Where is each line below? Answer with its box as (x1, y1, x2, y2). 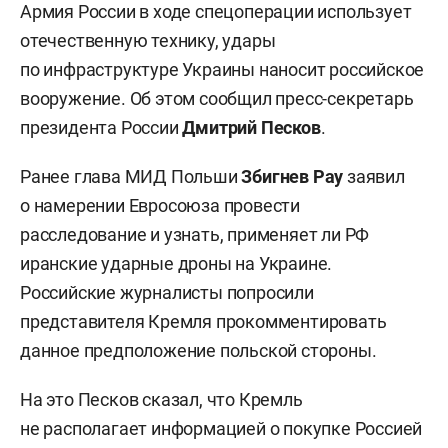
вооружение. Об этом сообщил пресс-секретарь (20, 88, 414, 109)
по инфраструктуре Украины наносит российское (20, 59, 425, 80)
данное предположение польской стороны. (20, 340, 377, 361)
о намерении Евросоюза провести (20, 195, 301, 216)
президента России (20, 117, 183, 138)
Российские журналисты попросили (20, 282, 314, 303)
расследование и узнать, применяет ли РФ (20, 224, 370, 245)
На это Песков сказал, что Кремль (20, 389, 303, 410)
